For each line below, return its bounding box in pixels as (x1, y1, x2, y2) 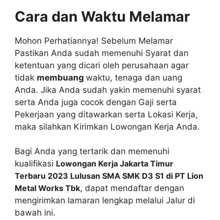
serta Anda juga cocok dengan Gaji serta (15, 97, 177, 107)
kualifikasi (15, 159, 56, 168)
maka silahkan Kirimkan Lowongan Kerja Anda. (15, 121, 200, 132)
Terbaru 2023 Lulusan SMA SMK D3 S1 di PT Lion (15, 171, 203, 181)
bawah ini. (15, 208, 55, 218)
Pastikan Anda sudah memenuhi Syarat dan (15, 48, 189, 58)
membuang (37, 72, 86, 82)
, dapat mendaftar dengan (80, 183, 184, 193)
